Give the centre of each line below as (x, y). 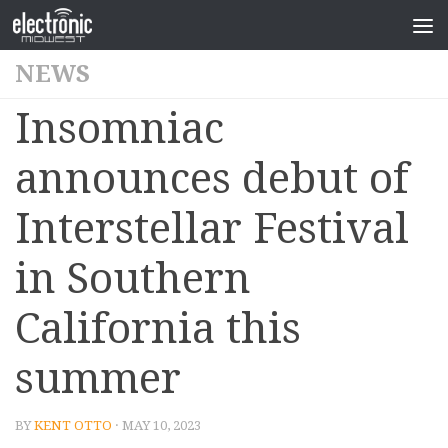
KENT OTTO (73, 425)
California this (158, 328)
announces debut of (212, 178)
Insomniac (119, 128)
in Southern (133, 278)
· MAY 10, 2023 (156, 425)
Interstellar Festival (212, 228)
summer (98, 378)
